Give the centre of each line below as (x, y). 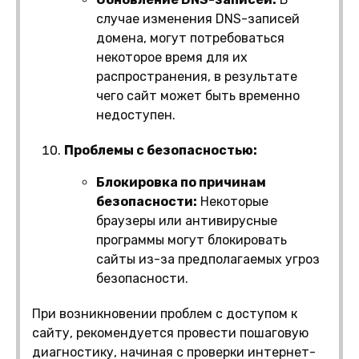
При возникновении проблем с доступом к (165, 313)
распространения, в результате (197, 76)
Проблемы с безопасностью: (161, 150)
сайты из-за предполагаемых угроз (208, 259)
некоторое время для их (172, 57)
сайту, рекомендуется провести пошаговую (170, 333)
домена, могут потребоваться (190, 38)
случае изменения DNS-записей (198, 18)
